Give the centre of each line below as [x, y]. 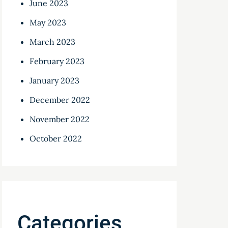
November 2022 [60, 119]
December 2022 [60, 100]
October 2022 [56, 138]
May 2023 [48, 22]
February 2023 [57, 61]
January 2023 [55, 80]
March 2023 [53, 42]
